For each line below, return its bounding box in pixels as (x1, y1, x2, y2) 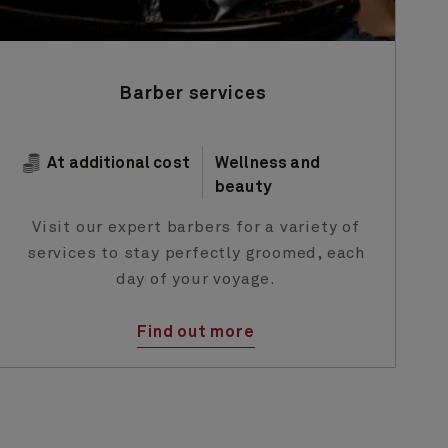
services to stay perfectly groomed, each (27, 245, 365, 262)
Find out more (137, 324, 255, 341)
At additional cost (47, 155, 190, 172)
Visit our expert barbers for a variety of (32, 219, 360, 236)
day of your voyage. (115, 271, 277, 288)
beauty (214, 179, 271, 196)
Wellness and (214, 155, 320, 172)
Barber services (120, 85, 267, 104)
